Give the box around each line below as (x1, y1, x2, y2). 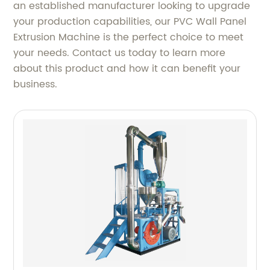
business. (13, 76, 58, 92)
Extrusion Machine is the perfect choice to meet (13, 29, 244, 45)
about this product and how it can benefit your (13, 60, 241, 77)
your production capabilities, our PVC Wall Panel (13, 13, 247, 30)
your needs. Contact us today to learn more (13, 45, 226, 61)
